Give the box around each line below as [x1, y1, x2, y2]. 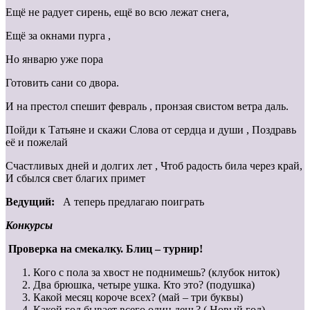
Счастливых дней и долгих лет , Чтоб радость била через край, [6, 159, 302, 172]
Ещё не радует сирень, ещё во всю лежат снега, [6, 6, 229, 18]
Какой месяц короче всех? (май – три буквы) [33, 291, 243, 303]
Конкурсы [6, 219, 53, 231]
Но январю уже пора [6, 53, 103, 65]
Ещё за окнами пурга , [6, 29, 111, 42]
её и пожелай [6, 136, 68, 148]
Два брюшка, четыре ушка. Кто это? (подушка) [33, 278, 255, 291]
